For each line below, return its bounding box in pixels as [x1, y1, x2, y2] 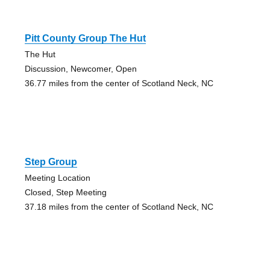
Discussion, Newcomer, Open [24, 64, 137, 74]
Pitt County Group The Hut [24, 33, 146, 44]
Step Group [24, 157, 77, 168]
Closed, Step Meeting [24, 187, 107, 198]
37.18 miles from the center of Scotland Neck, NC [24, 202, 213, 212]
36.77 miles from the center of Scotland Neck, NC [24, 78, 213, 89]
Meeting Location [24, 173, 90, 183]
